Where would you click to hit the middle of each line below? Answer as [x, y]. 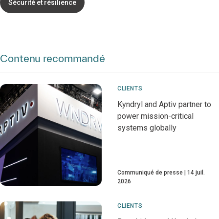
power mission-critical [155, 116]
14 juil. [196, 173]
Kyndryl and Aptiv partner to [164, 105]
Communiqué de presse [150, 173]
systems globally [147, 128]
